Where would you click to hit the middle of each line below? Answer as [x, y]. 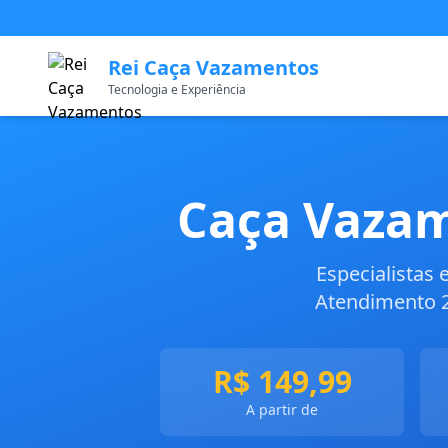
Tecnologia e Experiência [177, 89]
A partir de [282, 409]
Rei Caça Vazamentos [213, 67]
